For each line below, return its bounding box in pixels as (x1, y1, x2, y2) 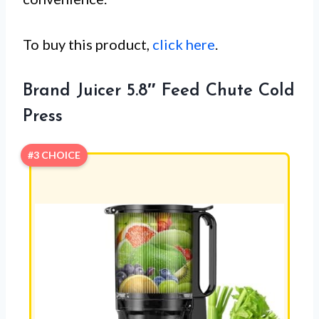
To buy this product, (23, 35, 152, 53)
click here (152, 35, 215, 53)
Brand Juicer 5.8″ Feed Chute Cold (23, 82, 295, 100)
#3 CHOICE (28, 148, 80, 161)
